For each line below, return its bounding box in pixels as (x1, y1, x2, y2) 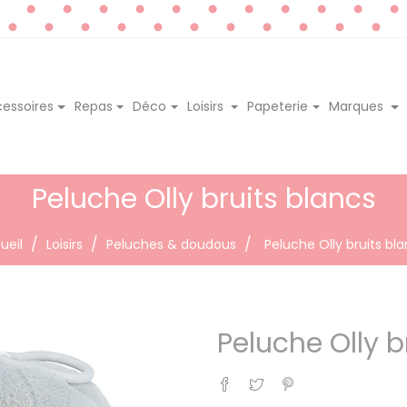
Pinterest (295, 368, 352, 386)
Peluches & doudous (105, 234, 236, 253)
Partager (232, 368, 286, 386)
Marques (329, 96, 387, 115)
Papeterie (247, 96, 309, 115)
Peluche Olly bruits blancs (31, 179, 376, 218)
